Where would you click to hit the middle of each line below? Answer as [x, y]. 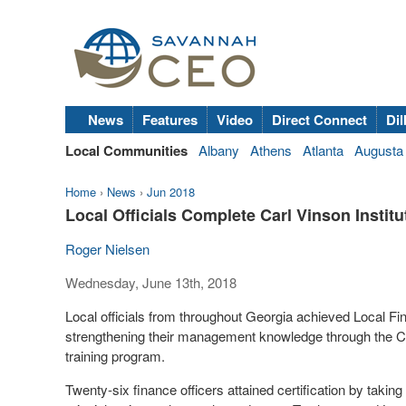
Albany [219, 150]
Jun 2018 [171, 192]
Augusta [379, 150]
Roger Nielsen [107, 249]
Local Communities [126, 150]
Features [170, 120]
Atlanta [323, 150]
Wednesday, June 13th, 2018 [151, 282]
